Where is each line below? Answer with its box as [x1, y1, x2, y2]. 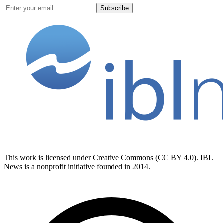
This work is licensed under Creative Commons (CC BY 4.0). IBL [4, 153, 213, 162]
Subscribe [100, 4, 129, 12]
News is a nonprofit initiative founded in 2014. [4, 162, 150, 171]
